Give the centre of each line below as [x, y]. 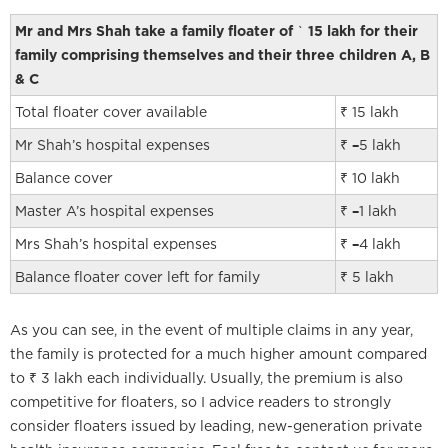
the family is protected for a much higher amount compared [218, 354]
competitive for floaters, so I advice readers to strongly [200, 402]
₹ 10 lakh [370, 178]
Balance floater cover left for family [137, 277]
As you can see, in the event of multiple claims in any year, [211, 330]
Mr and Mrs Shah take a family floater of [156, 31]
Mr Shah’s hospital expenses [112, 145]
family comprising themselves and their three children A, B [222, 55]
